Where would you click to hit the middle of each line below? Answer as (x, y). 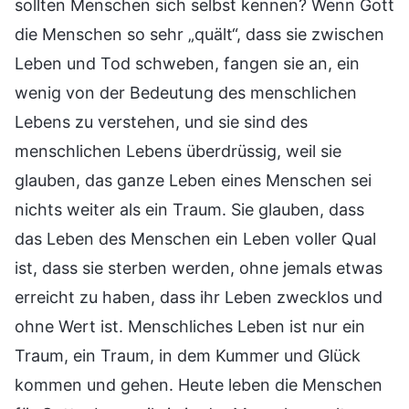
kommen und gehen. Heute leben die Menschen (199, 384)
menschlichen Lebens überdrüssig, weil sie (178, 151)
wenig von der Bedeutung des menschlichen (186, 92)
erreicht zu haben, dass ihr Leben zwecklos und (199, 297)
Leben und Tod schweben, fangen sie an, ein (187, 63)
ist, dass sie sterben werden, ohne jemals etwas (199, 267)
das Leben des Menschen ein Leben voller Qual (195, 238)
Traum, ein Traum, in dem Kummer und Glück (188, 355)
